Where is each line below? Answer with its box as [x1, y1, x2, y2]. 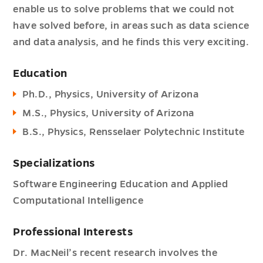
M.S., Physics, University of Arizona [22, 108, 194, 119]
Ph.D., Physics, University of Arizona [22, 89, 199, 100]
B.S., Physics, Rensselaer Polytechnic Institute [22, 127, 245, 137]
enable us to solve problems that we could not [13, 4, 235, 15]
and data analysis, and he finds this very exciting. [13, 37, 249, 48]
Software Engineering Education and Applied [13, 179, 228, 190]
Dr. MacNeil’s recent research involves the [13, 248, 218, 258]
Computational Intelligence [13, 195, 144, 206]
